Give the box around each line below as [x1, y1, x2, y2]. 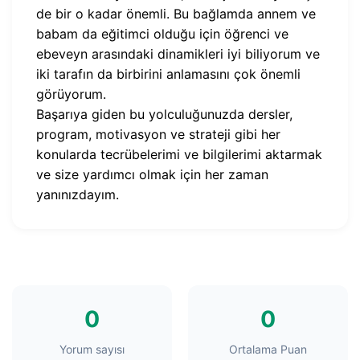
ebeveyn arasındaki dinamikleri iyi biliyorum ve [36, 46, 320, 62]
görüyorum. [36, 86, 106, 102]
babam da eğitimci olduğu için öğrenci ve [36, 26, 288, 42]
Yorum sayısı [59, 342, 125, 356]
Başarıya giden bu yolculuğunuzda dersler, [36, 106, 292, 122]
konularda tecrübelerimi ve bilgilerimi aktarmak [36, 146, 322, 162]
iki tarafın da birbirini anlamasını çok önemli [36, 66, 301, 82]
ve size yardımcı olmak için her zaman [36, 166, 268, 182]
